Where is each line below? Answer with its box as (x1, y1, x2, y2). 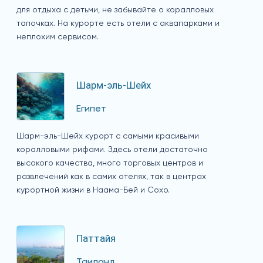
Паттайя (76, 232, 116, 244)
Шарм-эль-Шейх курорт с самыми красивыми (16, 132, 199, 141)
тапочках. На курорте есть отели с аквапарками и (16, 19, 220, 28)
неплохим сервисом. (16, 33, 99, 42)
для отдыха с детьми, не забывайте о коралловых (16, 6, 214, 15)
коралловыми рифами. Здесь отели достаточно (16, 146, 208, 154)
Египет (76, 104, 106, 114)
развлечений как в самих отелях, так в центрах (16, 173, 206, 181)
